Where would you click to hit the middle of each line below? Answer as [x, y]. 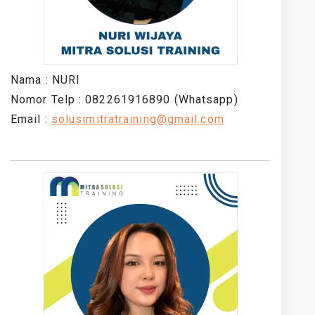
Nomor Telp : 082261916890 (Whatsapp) [124, 99]
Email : [31, 119]
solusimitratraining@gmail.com [137, 119]
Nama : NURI [46, 80]
